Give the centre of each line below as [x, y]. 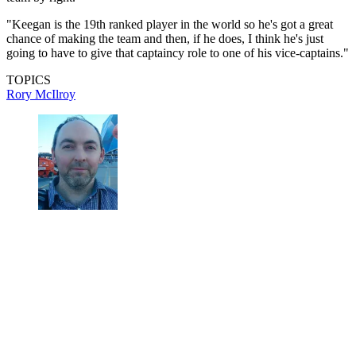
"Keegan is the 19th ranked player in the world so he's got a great [170, 25]
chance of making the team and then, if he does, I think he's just [165, 39]
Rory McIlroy [41, 95]
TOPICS [29, 80]
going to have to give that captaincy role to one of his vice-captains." [178, 53]
